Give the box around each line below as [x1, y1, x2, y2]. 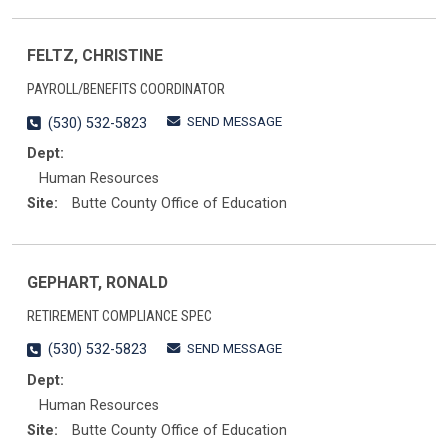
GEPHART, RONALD [27, 272, 168, 292]
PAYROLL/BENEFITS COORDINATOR [27, 81, 225, 99]
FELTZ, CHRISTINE [27, 46, 163, 66]
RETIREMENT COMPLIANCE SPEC [27, 307, 212, 325]
